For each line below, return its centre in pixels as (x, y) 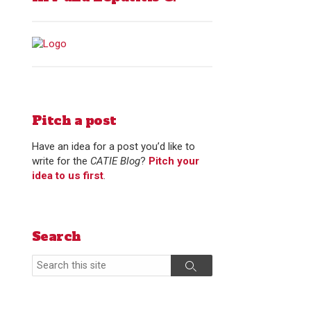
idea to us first (68, 175)
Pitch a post (74, 121)
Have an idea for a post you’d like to (114, 146)
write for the (61, 161)
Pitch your (174, 161)
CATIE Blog (115, 161)
